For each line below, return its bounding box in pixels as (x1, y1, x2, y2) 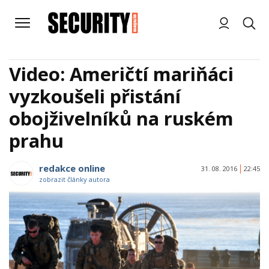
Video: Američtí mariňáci (9, 61, 234, 86)
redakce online (39, 162, 105, 174)
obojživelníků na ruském (9, 106, 234, 131)
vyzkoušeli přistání (9, 83, 181, 109)
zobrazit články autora (39, 175, 110, 184)
